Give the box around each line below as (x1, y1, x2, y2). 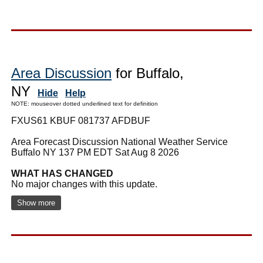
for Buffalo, (112, 65, 184, 81)
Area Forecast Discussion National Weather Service (11, 136, 228, 147)
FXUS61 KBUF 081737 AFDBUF (11, 115, 150, 126)
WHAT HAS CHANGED (11, 168, 113, 178)
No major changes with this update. (11, 178, 157, 189)
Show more (17, 198, 55, 207)
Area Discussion (11, 65, 112, 81)
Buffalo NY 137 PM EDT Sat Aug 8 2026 (11, 147, 179, 157)
